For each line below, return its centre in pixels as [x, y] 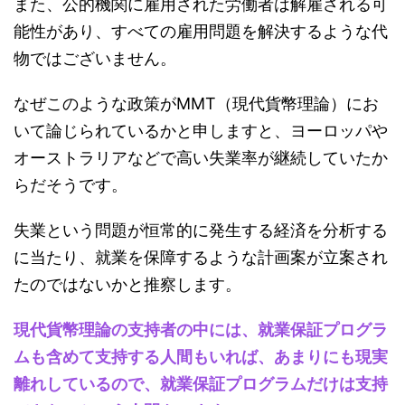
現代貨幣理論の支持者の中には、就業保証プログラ [201, 330]
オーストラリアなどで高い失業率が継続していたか [201, 158]
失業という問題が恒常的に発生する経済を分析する [201, 230]
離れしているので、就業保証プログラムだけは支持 [201, 384]
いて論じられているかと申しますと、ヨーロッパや [201, 131]
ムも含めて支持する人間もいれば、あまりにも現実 [201, 357]
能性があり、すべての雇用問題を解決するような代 [201, 31]
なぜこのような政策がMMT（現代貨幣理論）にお [196, 104]
